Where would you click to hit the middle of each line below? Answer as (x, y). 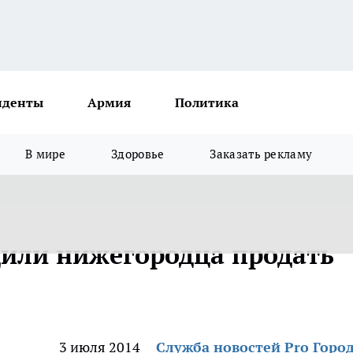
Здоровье (138, 154)
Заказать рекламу (261, 154)
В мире (46, 154)
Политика (207, 102)
